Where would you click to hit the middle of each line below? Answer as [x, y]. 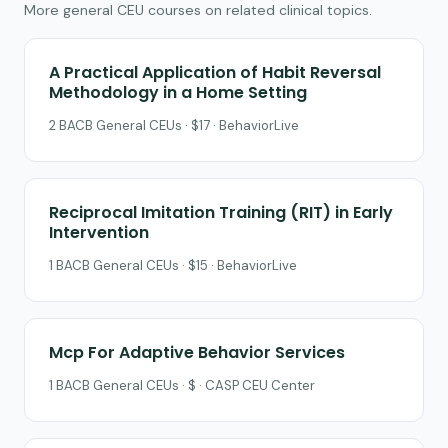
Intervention [99, 232]
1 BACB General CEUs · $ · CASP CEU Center [182, 385]
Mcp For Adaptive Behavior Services [197, 352]
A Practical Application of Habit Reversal [215, 72]
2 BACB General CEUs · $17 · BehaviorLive [174, 125]
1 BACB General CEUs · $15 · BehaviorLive [173, 265]
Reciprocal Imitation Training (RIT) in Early [221, 212]
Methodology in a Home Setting [178, 92]
